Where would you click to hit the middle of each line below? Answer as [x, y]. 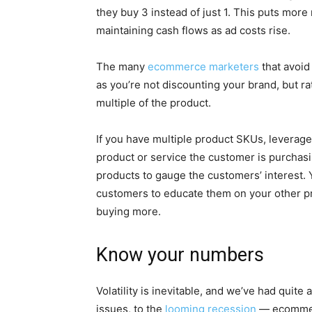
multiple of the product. [154, 103]
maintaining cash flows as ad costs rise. [193, 31]
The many [122, 67]
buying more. [128, 212]
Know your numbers [180, 255]
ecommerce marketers [203, 67]
